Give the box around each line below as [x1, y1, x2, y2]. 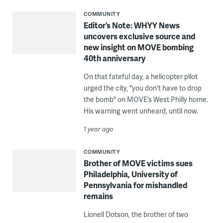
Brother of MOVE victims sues [83, 157, 193, 169]
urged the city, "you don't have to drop [83, 83, 202, 93]
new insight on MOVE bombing [83, 41, 194, 53]
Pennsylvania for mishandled [83, 179, 187, 191]
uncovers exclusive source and [83, 30, 195, 42]
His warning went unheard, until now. [83, 106, 198, 115]
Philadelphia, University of [83, 168, 178, 180]
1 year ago [83, 124, 113, 133]
